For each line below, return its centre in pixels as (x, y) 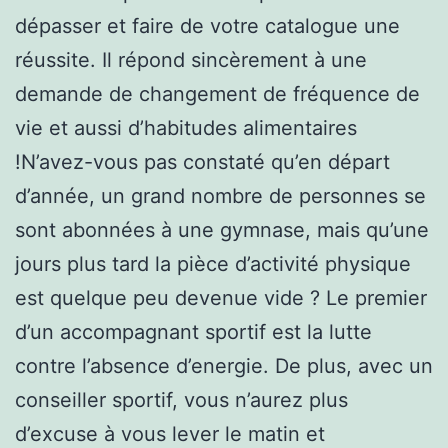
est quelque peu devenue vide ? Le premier (221, 297)
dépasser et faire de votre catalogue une (207, 25)
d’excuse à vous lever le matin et (170, 433)
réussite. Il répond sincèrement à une (191, 59)
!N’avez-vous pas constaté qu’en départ (202, 161)
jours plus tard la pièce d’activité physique (213, 263)
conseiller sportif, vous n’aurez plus (181, 399)
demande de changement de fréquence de (217, 93)
